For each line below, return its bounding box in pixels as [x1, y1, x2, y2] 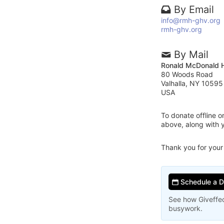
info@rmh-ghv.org [161, 15, 220, 24]
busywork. [168, 203, 202, 212]
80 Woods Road [161, 69, 213, 78]
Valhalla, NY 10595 [161, 78, 223, 87]
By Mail [171, 48, 208, 60]
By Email [171, 3, 214, 15]
